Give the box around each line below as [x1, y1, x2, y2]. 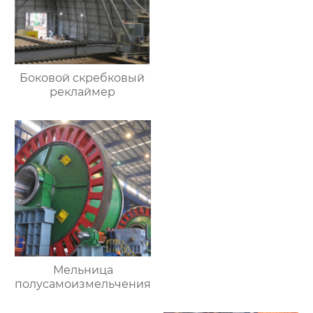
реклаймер [49, 85, 115, 99]
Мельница [52, 263, 113, 277]
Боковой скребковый [20, 71, 145, 85]
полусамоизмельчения [15, 277, 152, 291]
